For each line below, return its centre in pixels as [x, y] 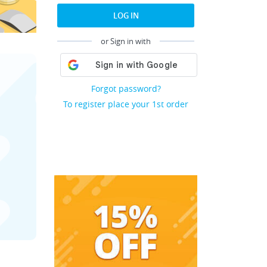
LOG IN [126, 15]
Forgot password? [126, 89]
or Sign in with [126, 41]
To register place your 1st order [126, 104]
